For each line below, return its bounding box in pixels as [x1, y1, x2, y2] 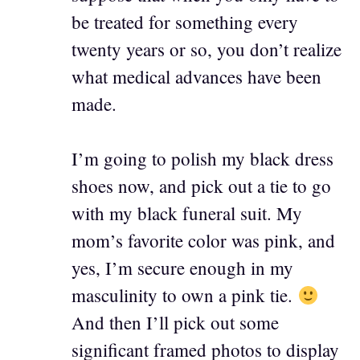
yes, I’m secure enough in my [72, 256, 293, 280]
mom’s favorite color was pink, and [72, 228, 335, 253]
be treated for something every [72, 9, 298, 34]
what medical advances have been [72, 63, 321, 88]
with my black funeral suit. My [72, 201, 302, 226]
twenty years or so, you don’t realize [72, 36, 342, 61]
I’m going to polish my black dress [72, 146, 333, 171]
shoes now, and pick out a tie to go [72, 174, 331, 198]
